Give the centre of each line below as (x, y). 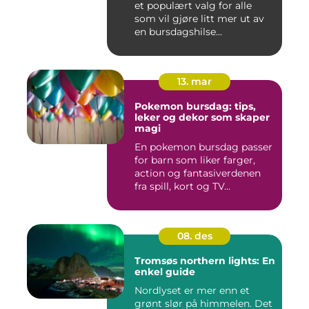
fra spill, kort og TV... (182, 186)
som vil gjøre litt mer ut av (199, 19)
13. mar (195, 81)
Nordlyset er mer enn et (192, 290)
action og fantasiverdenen (198, 173)
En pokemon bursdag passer (203, 147)
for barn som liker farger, (195, 160)
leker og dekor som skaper (202, 117)
